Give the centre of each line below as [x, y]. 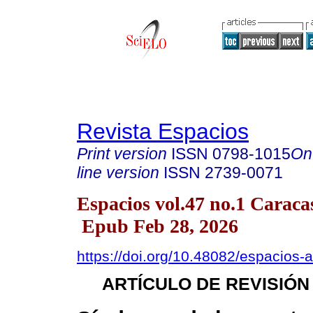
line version [118, 173]
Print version [122, 154]
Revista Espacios [163, 131]
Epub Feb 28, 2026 [158, 226]
